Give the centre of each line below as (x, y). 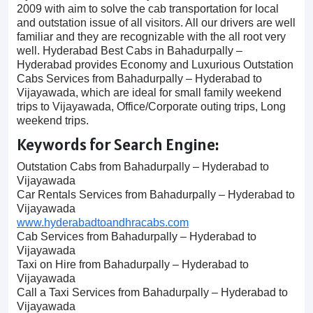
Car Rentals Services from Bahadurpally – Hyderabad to (156, 195)
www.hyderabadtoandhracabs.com (103, 223)
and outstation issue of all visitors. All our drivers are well (156, 23)
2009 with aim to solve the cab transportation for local (148, 9)
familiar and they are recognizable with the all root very (151, 37)
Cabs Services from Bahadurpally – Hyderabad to (139, 79)
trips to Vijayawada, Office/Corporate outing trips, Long (151, 107)
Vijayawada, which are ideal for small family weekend (149, 93)
